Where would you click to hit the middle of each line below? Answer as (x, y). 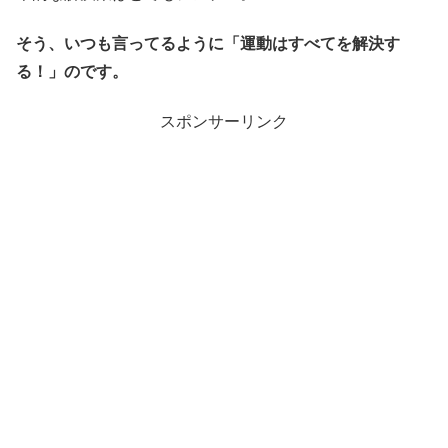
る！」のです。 (72, 71)
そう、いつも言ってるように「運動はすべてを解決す (208, 43)
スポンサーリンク (224, 122)
